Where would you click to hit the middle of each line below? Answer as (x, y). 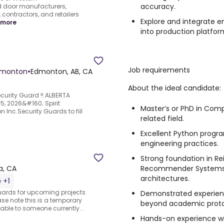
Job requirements (159, 70)
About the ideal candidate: (174, 88)
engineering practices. (179, 143)
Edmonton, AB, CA (61, 72)
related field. (162, 118)
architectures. (165, 178)
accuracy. (158, 6)
